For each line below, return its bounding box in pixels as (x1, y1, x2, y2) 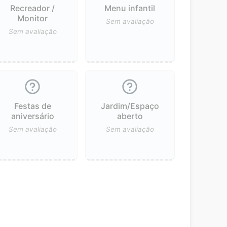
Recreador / (10, 3, 55, 13)
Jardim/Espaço (100, 100, 159, 111)
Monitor (17, 13, 48, 23)
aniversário (11, 110, 54, 121)
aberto (117, 110, 143, 121)
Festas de (14, 100, 51, 111)
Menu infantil (104, 3, 156, 13)
